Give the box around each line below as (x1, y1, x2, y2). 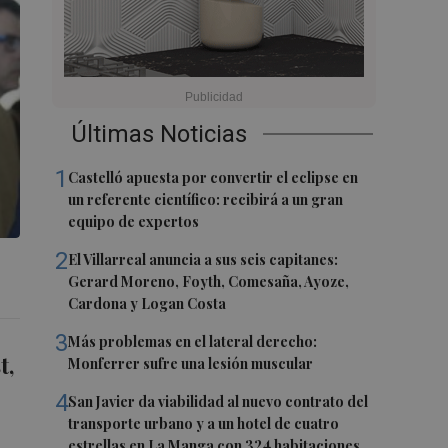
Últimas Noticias (71, 120, 248, 148)
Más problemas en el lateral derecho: (68, 332, 318, 351)
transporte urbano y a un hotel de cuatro (68, 414, 340, 433)
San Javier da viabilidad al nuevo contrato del (68, 392, 369, 411)
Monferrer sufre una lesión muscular (68, 354, 314, 373)
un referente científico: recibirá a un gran (68, 190, 344, 209)
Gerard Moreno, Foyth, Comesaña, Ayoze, (68, 272, 350, 291)
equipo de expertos (68, 212, 200, 231)
